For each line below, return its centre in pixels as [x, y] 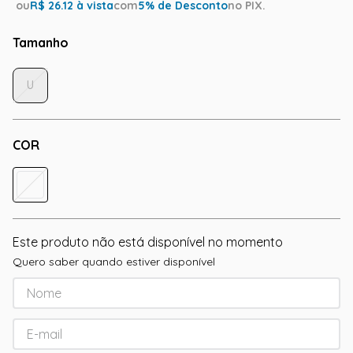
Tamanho [41, 43]
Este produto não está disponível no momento [148, 242]
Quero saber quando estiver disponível [114, 262]
